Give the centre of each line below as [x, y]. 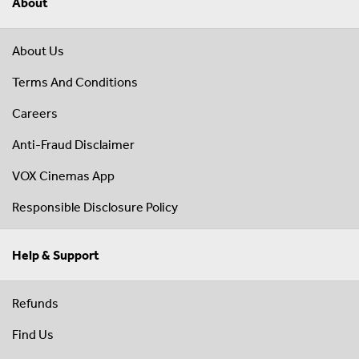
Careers [35, 113]
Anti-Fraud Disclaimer [73, 145]
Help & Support [56, 255]
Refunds [35, 303]
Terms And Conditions [75, 82]
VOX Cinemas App [63, 176]
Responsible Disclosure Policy [95, 207]
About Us [38, 51]
